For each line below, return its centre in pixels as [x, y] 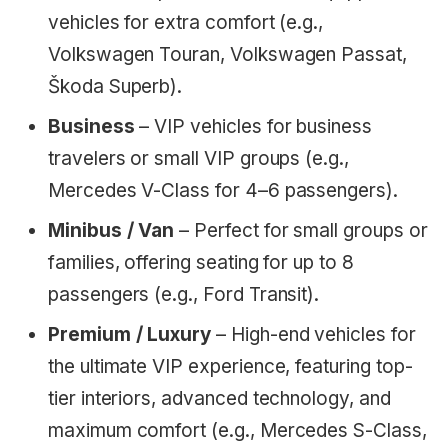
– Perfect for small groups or [301, 231]
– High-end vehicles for [313, 335]
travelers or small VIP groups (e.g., [198, 159]
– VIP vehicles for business [253, 127]
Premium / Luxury [130, 335]
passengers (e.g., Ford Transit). [184, 295]
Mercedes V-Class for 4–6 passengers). [223, 191]
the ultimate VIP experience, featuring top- [230, 367]
